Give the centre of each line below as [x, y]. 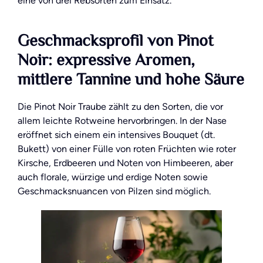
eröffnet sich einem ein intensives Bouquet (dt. [116, 135]
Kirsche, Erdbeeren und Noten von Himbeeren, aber [125, 163]
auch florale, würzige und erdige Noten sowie [113, 177]
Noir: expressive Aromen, [106, 61]
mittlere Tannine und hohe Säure [131, 81]
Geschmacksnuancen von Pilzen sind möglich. [114, 191]
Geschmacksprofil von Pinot [115, 42]
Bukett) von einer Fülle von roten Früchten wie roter [127, 149]
